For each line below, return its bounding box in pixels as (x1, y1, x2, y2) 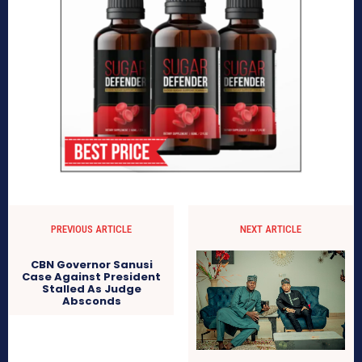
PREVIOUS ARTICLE (51, 222, 133, 235)
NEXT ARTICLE (239, 222, 301, 235)
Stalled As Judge (41, 280, 141, 297)
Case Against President (22, 268, 162, 284)
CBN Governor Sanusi (30, 256, 153, 272)
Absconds (61, 293, 121, 309)
